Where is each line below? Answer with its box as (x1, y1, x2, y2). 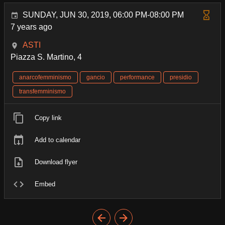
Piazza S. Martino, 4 (11, 52, 82, 61)
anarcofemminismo (19, 73, 71, 81)
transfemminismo (19, 87, 66, 95)
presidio (170, 73, 192, 81)
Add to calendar (35, 136, 80, 144)
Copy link (35, 114, 62, 122)
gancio (86, 73, 105, 81)
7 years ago (11, 22, 52, 31)
